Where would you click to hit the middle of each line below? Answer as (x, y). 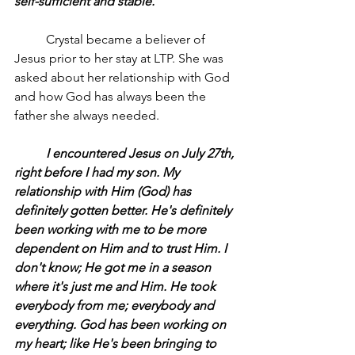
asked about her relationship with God (124, 77)
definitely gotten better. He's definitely (124, 210)
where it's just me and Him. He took (116, 286)
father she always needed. (87, 115)
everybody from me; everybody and (116, 305)
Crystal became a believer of (30, 39)
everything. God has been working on (122, 324)
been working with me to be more (112, 229)
